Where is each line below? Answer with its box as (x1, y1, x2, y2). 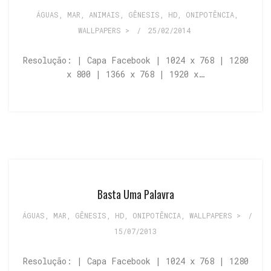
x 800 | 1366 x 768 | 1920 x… (67, 68, 204, 80)
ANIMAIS (88, 9, 120, 19)
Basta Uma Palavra (97, 186, 174, 202)
